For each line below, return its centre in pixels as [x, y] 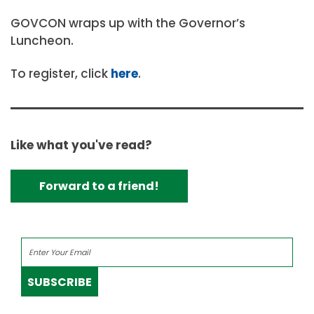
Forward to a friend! [99, 186]
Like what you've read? [81, 145]
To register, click [61, 73]
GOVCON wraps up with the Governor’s [128, 23]
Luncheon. [42, 40]
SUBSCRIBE [60, 282]
